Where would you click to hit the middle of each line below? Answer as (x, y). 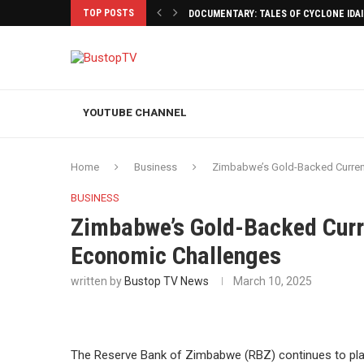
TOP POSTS (108, 13)
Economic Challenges (176, 256)
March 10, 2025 (273, 281)
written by (97, 281)
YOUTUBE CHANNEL (135, 113)
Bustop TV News (167, 281)
